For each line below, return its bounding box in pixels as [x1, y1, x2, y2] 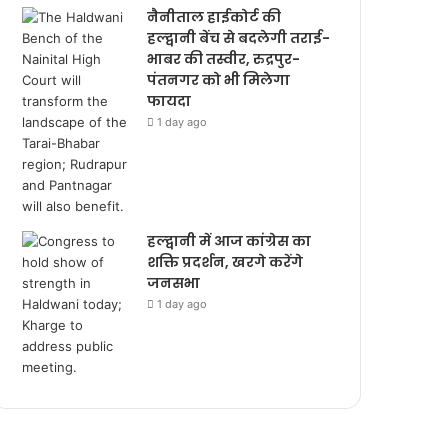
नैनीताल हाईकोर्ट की [147, 7, 282, 27]
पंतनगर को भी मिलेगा [147, 70, 291, 90]
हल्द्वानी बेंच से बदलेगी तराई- [147, 28, 331, 48]
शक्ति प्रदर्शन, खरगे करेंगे [147, 252, 304, 272]
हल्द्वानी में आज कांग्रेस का [147, 231, 312, 251]
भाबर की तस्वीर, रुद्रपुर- [147, 49, 301, 69]
